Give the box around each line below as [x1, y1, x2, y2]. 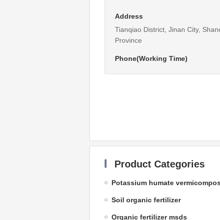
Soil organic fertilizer [111, 196, 181, 204]
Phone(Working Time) [114, 55, 188, 63]
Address [114, 12, 143, 21]
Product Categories [114, 159, 205, 170]
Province [114, 36, 142, 45]
